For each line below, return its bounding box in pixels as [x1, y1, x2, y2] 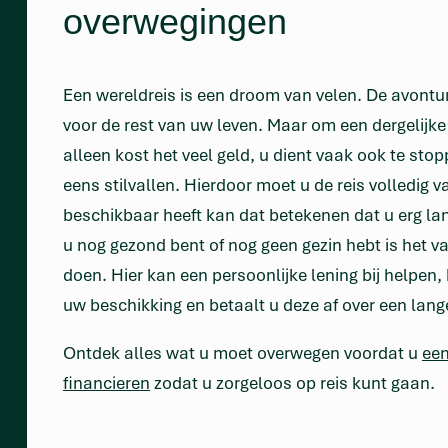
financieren [63, 370, 150, 394]
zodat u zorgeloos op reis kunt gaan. [150, 370, 439, 394]
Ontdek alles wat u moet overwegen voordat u [63, 340, 422, 364]
